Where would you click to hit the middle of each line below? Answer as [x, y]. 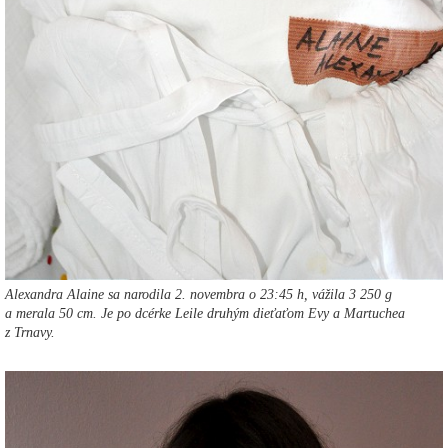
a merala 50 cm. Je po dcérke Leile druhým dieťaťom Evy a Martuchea [205, 313]
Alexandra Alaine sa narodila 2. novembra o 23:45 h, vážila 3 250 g [198, 294]
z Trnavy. [30, 332]
